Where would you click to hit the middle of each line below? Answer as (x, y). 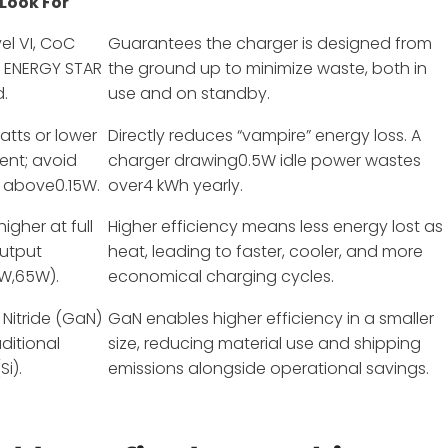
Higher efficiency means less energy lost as (276, 226)
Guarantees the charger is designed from (270, 43)
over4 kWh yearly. (176, 185)
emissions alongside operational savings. (269, 368)
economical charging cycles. (221, 276)
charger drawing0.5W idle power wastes (265, 160)
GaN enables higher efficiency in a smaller (271, 318)
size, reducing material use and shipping (265, 343)
